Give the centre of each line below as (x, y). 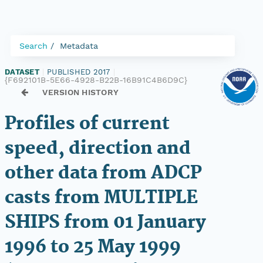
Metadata (79, 46)
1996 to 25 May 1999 (93, 247)
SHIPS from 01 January (105, 223)
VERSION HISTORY (81, 92)
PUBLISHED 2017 (79, 72)
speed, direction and (98, 149)
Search (33, 46)
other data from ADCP (103, 173)
